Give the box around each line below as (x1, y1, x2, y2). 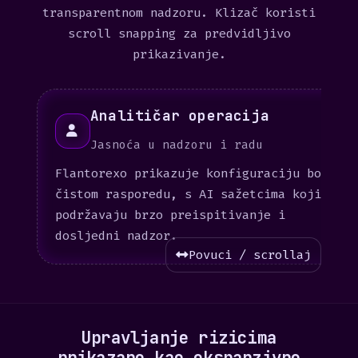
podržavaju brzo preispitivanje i (55, 207, 285, 223)
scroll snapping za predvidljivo (67, 26, 291, 42)
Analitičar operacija (90, 106, 269, 125)
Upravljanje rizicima (82, 327, 276, 348)
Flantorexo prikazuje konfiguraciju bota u (55, 165, 350, 181)
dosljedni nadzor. (55, 228, 177, 244)
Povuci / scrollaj (189, 247, 311, 263)
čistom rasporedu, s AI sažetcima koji (55, 186, 321, 202)
